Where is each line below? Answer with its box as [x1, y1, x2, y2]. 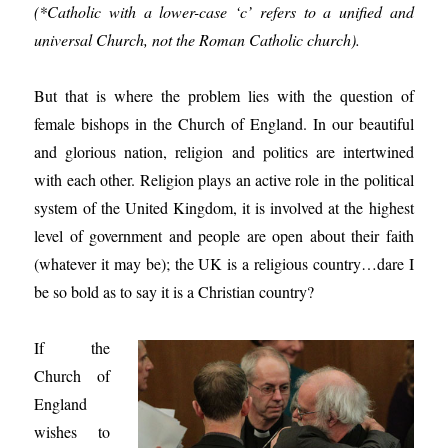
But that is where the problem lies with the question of [34, 85, 414, 106]
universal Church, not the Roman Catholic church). [34, 29, 361, 50]
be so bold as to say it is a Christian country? [34, 281, 315, 302]
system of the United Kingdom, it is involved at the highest [34, 197, 414, 218]
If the [34, 337, 110, 358]
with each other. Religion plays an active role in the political [34, 169, 414, 190]
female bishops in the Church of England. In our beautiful [34, 113, 414, 134]
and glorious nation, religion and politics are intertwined [34, 141, 414, 162]
